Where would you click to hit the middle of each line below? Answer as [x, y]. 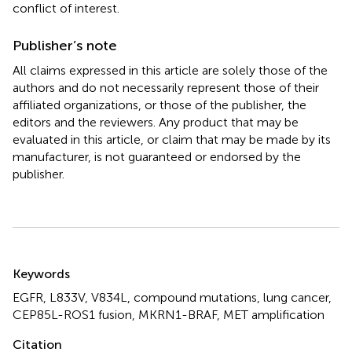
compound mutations [195, 297]
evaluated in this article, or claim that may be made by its [172, 139]
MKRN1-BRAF [178, 314]
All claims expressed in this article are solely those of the [170, 70]
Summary [53, 263]
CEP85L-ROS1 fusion [72, 314]
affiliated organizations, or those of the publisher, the [159, 104]
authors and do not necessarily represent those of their [166, 87]
